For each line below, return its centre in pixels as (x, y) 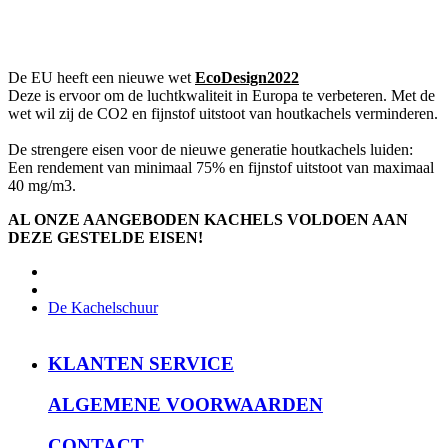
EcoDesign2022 (247, 77)
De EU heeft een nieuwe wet (101, 77)
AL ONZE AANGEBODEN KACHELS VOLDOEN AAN (208, 219)
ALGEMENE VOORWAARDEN (185, 405)
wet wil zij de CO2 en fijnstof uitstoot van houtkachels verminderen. (223, 113)
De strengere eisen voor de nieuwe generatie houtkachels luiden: (212, 149)
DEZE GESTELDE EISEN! (105, 237)
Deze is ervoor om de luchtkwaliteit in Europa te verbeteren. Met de (221, 95)
